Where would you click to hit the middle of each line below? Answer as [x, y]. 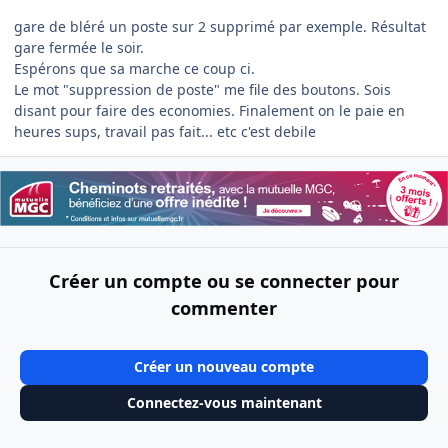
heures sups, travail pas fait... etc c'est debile [165, 131]
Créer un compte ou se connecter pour [224, 280]
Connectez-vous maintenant [224, 402]
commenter [224, 307]
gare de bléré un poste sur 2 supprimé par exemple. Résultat [220, 26]
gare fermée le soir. [79, 47]
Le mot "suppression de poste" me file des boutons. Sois [202, 89]
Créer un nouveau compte [224, 367]
